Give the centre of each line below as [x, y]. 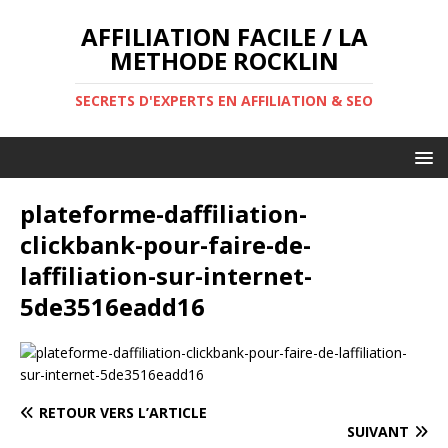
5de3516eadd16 [112, 306]
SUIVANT [378, 431]
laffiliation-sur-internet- [166, 275]
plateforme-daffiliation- [163, 213]
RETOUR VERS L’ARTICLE [123, 412]
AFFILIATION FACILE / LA [224, 36]
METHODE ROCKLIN [224, 60]
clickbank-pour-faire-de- [165, 244]
